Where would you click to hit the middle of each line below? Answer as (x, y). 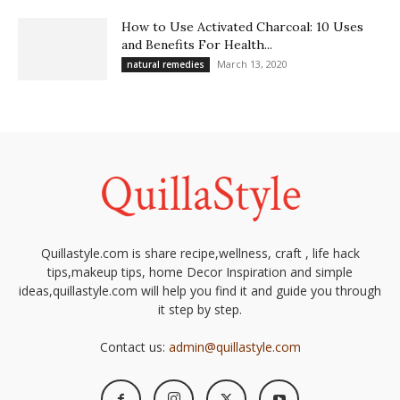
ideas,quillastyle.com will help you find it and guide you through (200, 291)
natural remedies (166, 65)
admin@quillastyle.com (234, 347)
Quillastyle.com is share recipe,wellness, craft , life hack (200, 254)
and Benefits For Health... (197, 45)
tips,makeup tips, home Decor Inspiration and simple (200, 272)
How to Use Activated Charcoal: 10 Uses (242, 27)
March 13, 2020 (252, 64)
